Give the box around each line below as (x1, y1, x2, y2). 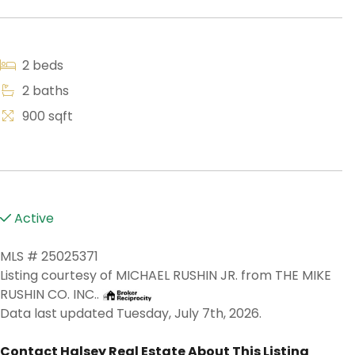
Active (11, 209, 54, 228)
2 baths (19, 82, 69, 101)
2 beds (19, 56, 63, 75)
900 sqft (19, 107, 73, 126)
